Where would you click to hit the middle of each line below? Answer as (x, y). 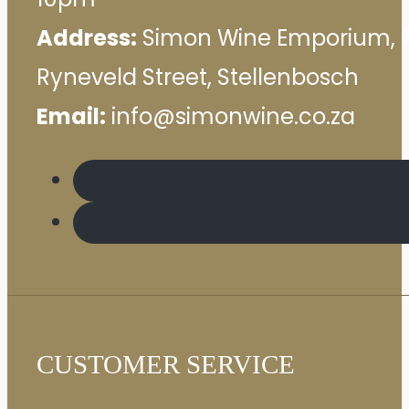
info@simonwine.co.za (231, 117)
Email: (71, 117)
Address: (87, 38)
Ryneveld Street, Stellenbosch (198, 78)
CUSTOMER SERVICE (166, 365)
